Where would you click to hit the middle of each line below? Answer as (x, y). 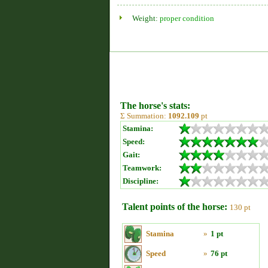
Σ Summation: (144, 116)
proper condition (187, 18)
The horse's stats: (155, 106)
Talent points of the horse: (175, 207)
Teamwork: (142, 168)
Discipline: (141, 181)
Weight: (146, 18)
